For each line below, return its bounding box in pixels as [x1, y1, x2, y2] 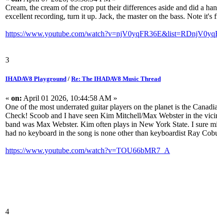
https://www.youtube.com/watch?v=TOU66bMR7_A [5, 146, 170, 155]
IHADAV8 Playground [5, 75, 66, 83]
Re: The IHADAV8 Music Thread [71, 75, 161, 83]
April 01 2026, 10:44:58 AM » [22, 93, 117, 102]
